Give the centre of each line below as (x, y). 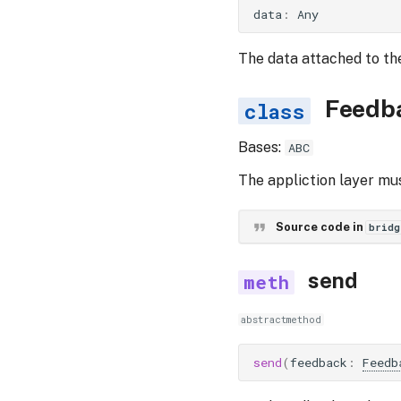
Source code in (320, 226)
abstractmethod (282, 320)
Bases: (261, 147)
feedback (319, 362)
